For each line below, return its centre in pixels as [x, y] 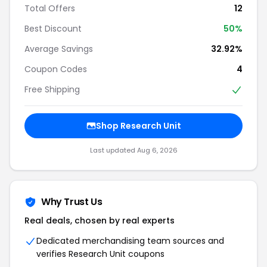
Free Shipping [52, 89]
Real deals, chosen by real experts [100, 221]
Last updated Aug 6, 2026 [133, 150]
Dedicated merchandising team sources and [130, 241]
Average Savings [59, 49]
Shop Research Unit [138, 126]
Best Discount [53, 28]
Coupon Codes [56, 69]
